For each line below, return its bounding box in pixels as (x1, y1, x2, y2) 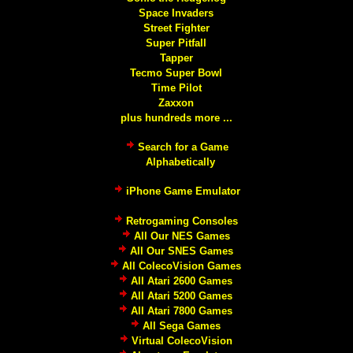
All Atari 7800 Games (131, 305, 233, 318)
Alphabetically (146, 156, 216, 169)
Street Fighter (143, 22, 210, 35)
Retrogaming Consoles (125, 215, 238, 228)
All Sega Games (143, 320, 221, 333)
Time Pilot (150, 82, 202, 95)
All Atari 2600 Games (131, 275, 233, 288)
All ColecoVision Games (122, 260, 242, 273)
